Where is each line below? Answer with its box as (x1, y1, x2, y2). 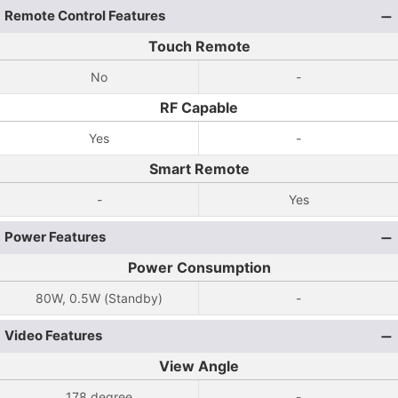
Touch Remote (147, 37, 251, 55)
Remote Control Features (4, 7, 165, 24)
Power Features (4, 228, 106, 245)
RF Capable (160, 99, 238, 116)
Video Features (4, 327, 102, 344)
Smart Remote (148, 160, 250, 178)
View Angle (159, 357, 239, 375)
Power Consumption (127, 259, 271, 276)
